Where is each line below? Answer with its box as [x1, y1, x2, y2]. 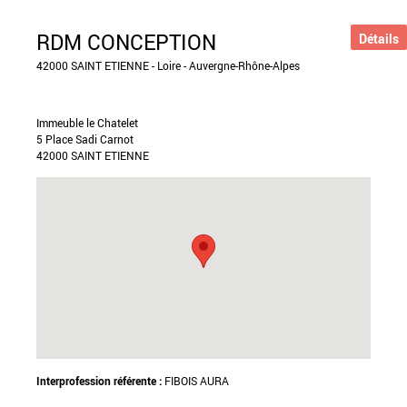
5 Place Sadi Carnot [36, 132, 134, 146]
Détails [359, 29, 399, 47]
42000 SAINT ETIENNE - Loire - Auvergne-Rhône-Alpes [36, 58, 300, 73]
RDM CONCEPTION [36, 28, 216, 56]
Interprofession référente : [36, 373, 164, 388]
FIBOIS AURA [164, 373, 229, 388]
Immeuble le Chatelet [36, 115, 138, 130]
